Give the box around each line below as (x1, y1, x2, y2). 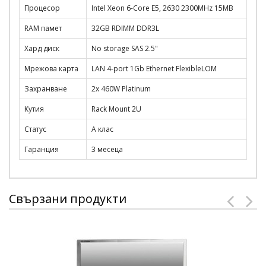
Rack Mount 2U (91, 104, 141, 115)
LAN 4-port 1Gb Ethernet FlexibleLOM (91, 64, 217, 74)
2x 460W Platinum (91, 84, 151, 94)
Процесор (24, 3, 60, 14)
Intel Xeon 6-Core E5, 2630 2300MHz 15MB (91, 3, 233, 14)
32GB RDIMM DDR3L (91, 23, 159, 34)
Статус (24, 124, 46, 135)
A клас (91, 124, 113, 135)
